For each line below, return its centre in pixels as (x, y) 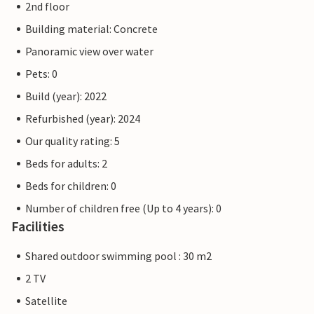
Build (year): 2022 (66, 96)
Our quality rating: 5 (73, 141)
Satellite (46, 301)
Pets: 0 (41, 74)
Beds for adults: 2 (66, 164)
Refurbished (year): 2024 (83, 119)
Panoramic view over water (89, 52)
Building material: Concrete (91, 29)
